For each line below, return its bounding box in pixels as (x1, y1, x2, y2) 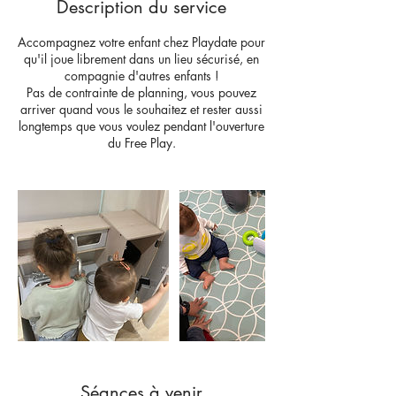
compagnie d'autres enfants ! (64, 67, 219, 84)
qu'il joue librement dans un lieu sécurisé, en (24, 50, 259, 67)
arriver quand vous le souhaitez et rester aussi (20, 101, 263, 118)
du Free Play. (107, 134, 176, 151)
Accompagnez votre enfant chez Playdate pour (18, 34, 265, 50)
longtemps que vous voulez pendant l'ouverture (19, 118, 264, 134)
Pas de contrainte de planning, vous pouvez (27, 84, 256, 101)
